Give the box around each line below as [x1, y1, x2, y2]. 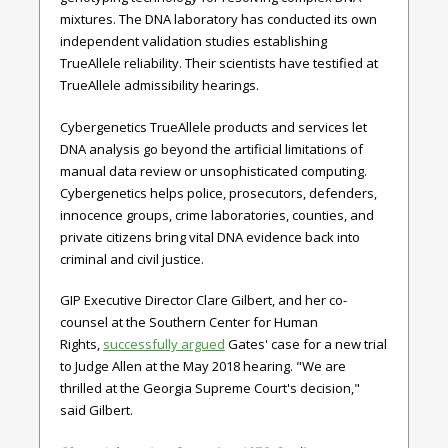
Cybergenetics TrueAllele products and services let [60, 117, 367, 136]
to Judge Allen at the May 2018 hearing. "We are [60, 357, 346, 375]
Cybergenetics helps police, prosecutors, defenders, [60, 183, 377, 202]
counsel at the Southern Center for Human [60, 313, 318, 331]
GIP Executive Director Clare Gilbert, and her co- [60, 291, 347, 309]
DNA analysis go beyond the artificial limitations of [60, 139, 363, 158]
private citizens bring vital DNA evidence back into [60, 227, 360, 246]
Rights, [60, 335, 103, 353]
